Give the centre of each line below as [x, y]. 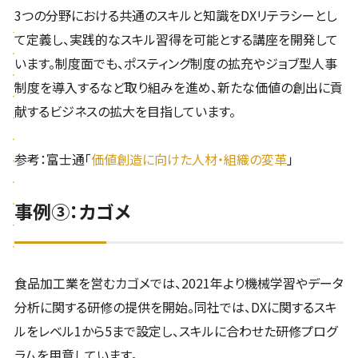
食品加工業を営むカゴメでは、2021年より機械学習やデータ [179, 283]
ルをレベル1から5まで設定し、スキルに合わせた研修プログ [175, 331]
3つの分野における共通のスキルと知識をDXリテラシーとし [175, 16]
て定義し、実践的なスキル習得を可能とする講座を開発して [176, 40]
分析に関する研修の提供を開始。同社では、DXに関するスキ [175, 307]
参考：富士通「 [52, 159]
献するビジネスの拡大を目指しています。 [125, 111]
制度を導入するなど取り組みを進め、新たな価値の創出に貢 [178, 88]
